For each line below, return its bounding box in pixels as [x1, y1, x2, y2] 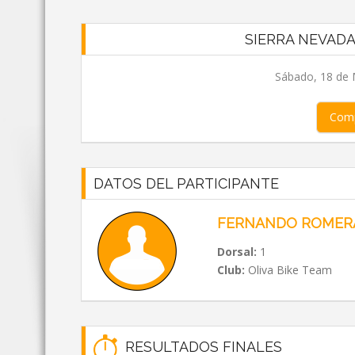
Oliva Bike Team [244, 262, 332, 277]
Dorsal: [216, 244, 257, 259]
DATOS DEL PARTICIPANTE [94, 175, 279, 192]
